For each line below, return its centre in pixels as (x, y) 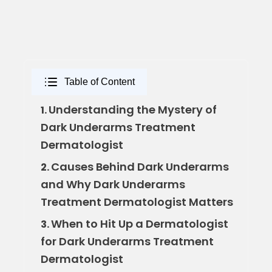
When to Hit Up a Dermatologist (139, 223)
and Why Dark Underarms (113, 184)
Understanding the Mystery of (132, 109)
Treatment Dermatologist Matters (137, 202)
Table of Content (99, 81)
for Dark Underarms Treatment (127, 241)
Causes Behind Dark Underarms (140, 166)
